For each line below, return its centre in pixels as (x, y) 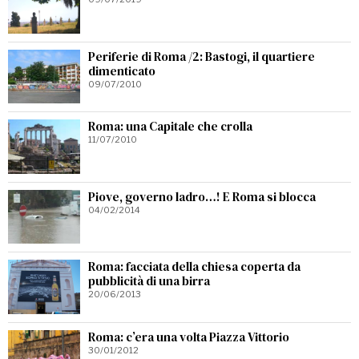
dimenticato (122, 71)
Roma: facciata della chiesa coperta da (194, 267)
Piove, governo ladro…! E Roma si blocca (202, 196)
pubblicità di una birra (149, 281)
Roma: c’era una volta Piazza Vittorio (189, 337)
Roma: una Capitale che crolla (170, 127)
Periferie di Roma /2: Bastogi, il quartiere (202, 56)
